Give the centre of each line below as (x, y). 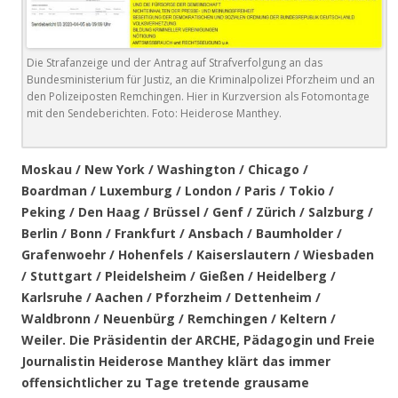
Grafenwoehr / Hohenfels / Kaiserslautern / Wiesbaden (198, 255)
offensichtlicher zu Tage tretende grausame (165, 383)
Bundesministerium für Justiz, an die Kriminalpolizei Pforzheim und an (201, 80)
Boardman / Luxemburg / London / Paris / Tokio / (178, 191)
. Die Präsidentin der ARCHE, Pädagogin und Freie (219, 340)
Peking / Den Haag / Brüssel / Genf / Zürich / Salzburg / (197, 212)
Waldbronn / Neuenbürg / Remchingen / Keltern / (179, 319)
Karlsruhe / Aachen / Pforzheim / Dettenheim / (171, 298)
